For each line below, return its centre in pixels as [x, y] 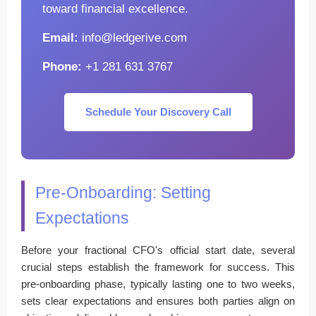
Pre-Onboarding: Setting [123, 193]
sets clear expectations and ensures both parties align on [158, 300]
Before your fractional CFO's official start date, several [158, 250]
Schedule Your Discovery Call [158, 111]
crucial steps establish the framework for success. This [158, 267]
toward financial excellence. [115, 8]
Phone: [62, 66]
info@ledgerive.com [133, 37]
